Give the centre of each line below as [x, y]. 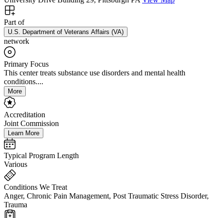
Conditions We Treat [36, 187]
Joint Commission [31, 124]
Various [16, 164]
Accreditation [25, 115]
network [17, 41]
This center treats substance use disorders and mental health [95, 73]
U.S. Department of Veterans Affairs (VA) [66, 32]
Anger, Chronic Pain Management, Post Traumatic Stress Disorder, [106, 196]
